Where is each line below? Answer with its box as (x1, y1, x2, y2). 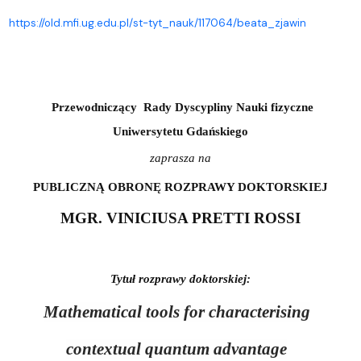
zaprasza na (150, 151, 211, 164)
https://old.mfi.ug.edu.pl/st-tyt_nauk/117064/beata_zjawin (8, 15, 306, 30)
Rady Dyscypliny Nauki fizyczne (143, 100, 313, 114)
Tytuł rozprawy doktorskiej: (110, 272, 251, 285)
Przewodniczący (51, 100, 137, 114)
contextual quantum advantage (66, 338, 288, 359)
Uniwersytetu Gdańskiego (113, 124, 248, 138)
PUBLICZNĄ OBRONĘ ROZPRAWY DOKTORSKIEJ (33, 180, 328, 193)
